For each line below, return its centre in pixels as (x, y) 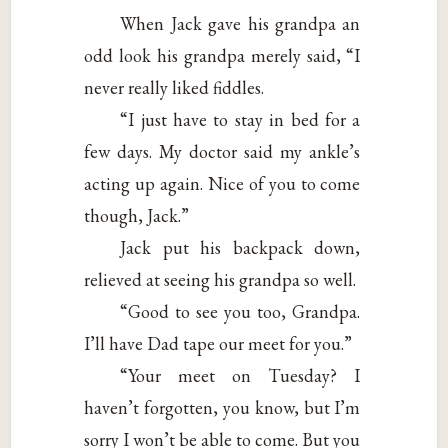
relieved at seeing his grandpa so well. (220, 279)
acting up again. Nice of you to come (222, 183)
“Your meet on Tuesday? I (240, 375)
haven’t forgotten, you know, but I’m (222, 407)
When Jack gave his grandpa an (240, 23)
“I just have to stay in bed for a (240, 119)
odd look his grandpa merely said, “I (222, 55)
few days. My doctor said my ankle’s (222, 151)
